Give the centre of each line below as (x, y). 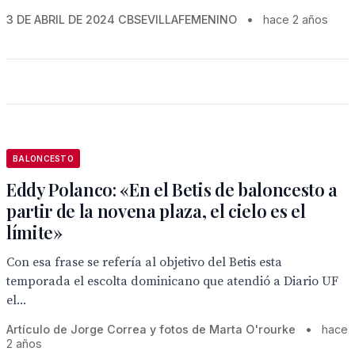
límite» (34, 232)
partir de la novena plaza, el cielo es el (156, 211)
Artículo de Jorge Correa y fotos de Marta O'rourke (153, 329)
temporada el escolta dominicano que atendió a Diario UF (172, 281)
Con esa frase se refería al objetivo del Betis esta (144, 262)
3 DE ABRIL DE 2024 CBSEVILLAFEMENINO (122, 19)
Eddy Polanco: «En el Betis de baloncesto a (172, 189)
